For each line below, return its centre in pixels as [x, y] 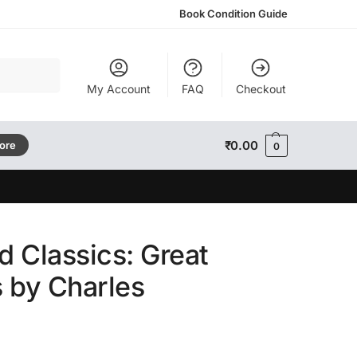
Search [38, 65]
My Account [118, 89]
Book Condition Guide [233, 14]
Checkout [261, 89]
